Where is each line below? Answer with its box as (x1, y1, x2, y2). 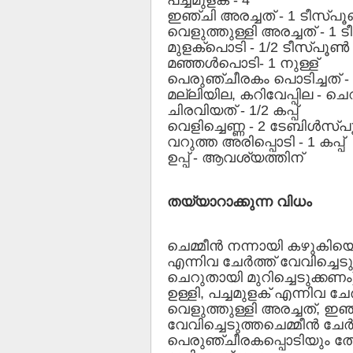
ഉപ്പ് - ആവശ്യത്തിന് (167, 149, 307, 165)
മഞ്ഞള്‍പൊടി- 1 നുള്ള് (167, 54, 322, 71)
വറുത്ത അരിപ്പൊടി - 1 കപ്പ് (167, 133, 348, 150)
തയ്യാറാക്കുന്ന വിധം (167, 193, 316, 210)
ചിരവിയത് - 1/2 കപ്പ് (167, 102, 302, 118)
